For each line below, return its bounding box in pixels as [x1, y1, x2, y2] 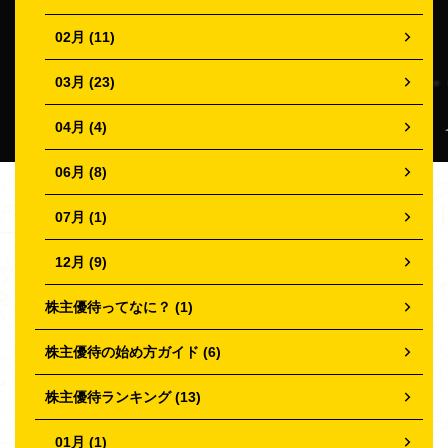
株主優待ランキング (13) [45, 389, 201, 406]
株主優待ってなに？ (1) [45, 299, 193, 316]
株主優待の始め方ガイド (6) [45, 344, 221, 361]
